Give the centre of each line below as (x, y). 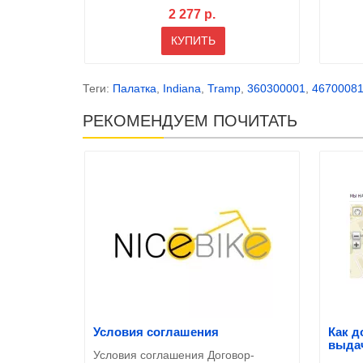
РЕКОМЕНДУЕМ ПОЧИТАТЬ (190, 120)
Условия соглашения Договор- (174, 354)
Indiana (182, 88)
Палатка (135, 88)
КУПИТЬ (193, 41)
